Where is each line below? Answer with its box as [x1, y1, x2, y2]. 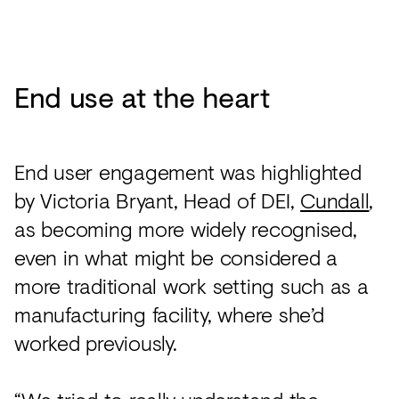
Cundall [300, 184, 370, 216]
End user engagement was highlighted [14, 156, 362, 188]
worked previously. [14, 327, 177, 359]
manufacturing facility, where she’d [14, 298, 324, 330]
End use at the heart [14, 76, 270, 118]
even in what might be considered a [14, 241, 338, 273]
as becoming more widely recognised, [14, 213, 357, 245]
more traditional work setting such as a [14, 270, 369, 302]
